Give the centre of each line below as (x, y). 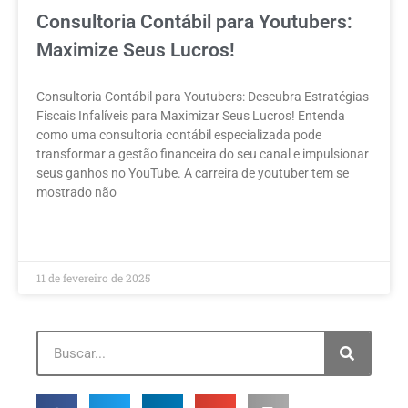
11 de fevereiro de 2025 (93, 278)
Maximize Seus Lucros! (136, 51)
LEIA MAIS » (69, 235)
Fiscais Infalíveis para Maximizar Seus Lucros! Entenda (191, 116)
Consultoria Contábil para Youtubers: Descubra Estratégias (203, 97)
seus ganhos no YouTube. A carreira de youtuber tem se (193, 173)
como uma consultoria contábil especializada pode (179, 135)
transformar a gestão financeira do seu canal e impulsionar (203, 154)
